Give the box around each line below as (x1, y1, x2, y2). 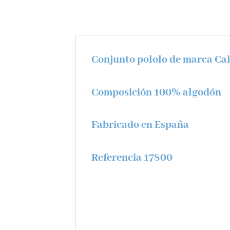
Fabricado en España (91, 118, 189, 132)
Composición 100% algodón (91, 85, 221, 100)
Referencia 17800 (91, 151, 172, 165)
